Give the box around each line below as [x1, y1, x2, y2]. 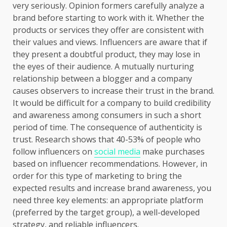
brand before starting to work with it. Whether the [13, 12, 204, 23]
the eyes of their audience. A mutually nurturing [13, 60, 194, 72]
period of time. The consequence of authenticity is [13, 121, 202, 133]
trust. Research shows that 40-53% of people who [13, 133, 201, 145]
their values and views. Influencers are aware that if [13, 36, 207, 48]
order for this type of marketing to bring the [13, 170, 182, 181]
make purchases [140, 145, 205, 157]
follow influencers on [13, 145, 94, 157]
